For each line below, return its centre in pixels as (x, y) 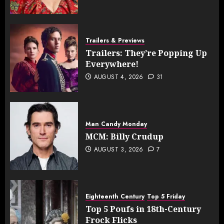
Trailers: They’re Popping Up (146, 53)
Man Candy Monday (116, 124)
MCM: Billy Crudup (124, 136)
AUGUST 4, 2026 (118, 77)
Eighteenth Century (115, 196)
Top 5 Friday (166, 196)
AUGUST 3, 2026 (118, 149)
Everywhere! (112, 64)
